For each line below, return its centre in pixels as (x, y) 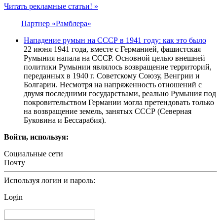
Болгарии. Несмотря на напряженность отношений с (113, 85)
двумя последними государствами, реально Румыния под (120, 94)
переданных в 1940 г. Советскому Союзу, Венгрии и (112, 76)
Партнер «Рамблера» (56, 24)
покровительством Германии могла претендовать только (119, 103)
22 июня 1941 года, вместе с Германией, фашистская (112, 49)
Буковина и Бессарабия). (65, 120)
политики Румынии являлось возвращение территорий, (118, 67)
